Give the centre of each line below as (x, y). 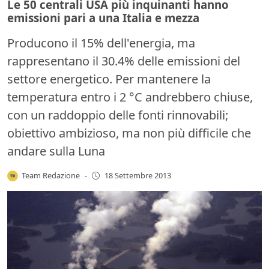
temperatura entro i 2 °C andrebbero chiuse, (130, 97)
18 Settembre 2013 (138, 176)
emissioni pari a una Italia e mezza (103, 17)
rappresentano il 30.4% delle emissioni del (124, 61)
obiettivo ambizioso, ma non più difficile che (129, 133)
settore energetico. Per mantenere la (109, 79)
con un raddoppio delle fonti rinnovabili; (118, 115)
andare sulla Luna (56, 151)
